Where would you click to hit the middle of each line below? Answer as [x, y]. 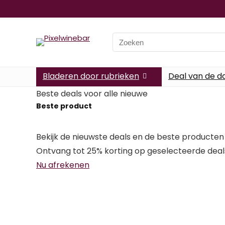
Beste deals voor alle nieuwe [92, 94]
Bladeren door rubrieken [91, 76]
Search [125, 38]
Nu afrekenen [63, 165]
